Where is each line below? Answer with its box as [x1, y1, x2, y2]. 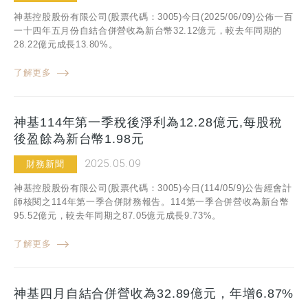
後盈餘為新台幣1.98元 [14, 131, 144, 146]
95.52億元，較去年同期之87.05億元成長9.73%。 [14, 210, 221, 221]
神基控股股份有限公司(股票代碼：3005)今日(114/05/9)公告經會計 [14, 182, 292, 193]
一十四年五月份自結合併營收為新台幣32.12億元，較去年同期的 [14, 25, 283, 36]
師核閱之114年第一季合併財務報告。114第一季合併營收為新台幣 [14, 196, 289, 207]
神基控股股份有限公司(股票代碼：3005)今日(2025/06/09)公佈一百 [14, 11, 294, 22]
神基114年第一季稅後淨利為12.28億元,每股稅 [14, 115, 283, 129]
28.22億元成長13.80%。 [14, 38, 118, 49]
